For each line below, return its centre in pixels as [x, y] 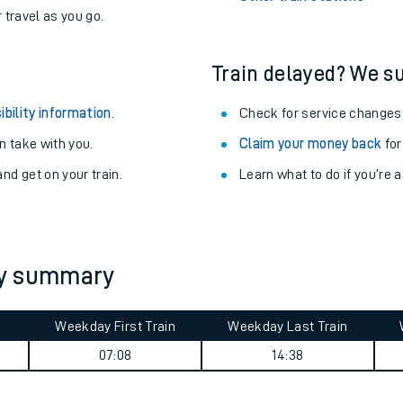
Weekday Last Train [288, 327]
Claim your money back [311, 144]
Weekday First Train [115, 327]
